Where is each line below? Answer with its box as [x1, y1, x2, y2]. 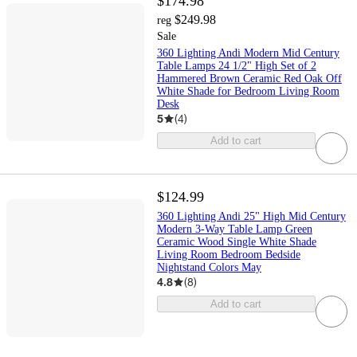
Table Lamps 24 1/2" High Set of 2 [156, 60, 316, 73]
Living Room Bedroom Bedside [156, 249, 300, 261]
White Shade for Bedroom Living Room [156, 85, 339, 98]
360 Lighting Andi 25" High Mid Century [156, 210, 346, 223]
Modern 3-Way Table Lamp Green [156, 223, 312, 236]
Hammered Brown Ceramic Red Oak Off [156, 73, 342, 85]
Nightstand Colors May [156, 261, 261, 274]
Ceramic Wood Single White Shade [156, 236, 316, 249]
